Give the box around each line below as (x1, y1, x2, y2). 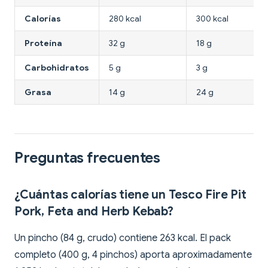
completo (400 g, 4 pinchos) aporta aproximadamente (14, 249, 252, 261)
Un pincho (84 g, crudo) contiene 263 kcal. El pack (14, 232, 231, 245)
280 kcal (109, 13, 141, 25)
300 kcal (196, 13, 229, 25)
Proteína (25, 38, 62, 49)
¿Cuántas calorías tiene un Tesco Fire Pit (14, 187, 246, 203)
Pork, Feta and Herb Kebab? (14, 204, 173, 220)
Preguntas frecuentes (14, 149, 160, 167)
